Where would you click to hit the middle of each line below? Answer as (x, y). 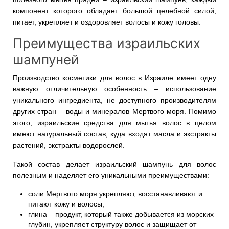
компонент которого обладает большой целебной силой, (114, 11)
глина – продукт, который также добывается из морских (121, 214)
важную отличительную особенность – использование (114, 89)
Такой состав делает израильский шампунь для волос (114, 164)
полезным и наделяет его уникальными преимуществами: (111, 175)
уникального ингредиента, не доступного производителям (114, 100)
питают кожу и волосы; (66, 204)
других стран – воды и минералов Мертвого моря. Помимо (114, 111)
